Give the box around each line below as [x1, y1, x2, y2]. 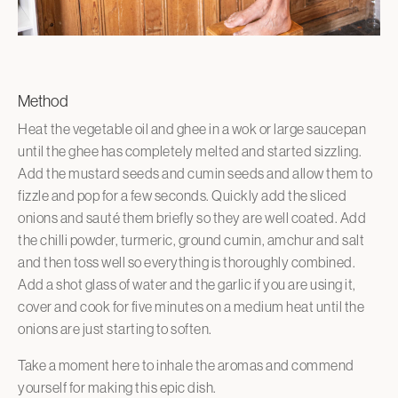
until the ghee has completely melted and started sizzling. [18, 142, 362, 159]
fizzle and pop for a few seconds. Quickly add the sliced [18, 187, 346, 203]
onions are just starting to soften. [18, 320, 214, 337]
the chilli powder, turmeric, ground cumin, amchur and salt [18, 231, 364, 248]
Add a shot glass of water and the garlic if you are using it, [18, 275, 356, 292]
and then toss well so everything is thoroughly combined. [18, 253, 355, 270]
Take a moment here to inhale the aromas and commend [18, 356, 354, 373]
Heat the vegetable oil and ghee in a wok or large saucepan [18, 120, 366, 137]
